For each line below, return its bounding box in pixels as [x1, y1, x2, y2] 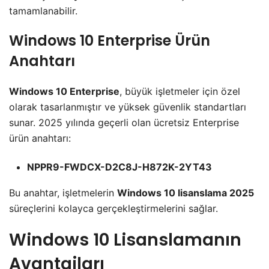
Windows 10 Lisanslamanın [9, 228, 241, 252]
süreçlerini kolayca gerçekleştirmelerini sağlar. [9, 202, 218, 214]
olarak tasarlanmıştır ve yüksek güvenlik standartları [9, 100, 246, 113]
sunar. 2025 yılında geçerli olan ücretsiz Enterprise [9, 116, 239, 128]
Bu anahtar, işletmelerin [9, 186, 117, 199]
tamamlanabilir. [9, 4, 77, 17]
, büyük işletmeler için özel [119, 85, 240, 97]
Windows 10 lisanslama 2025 [117, 186, 254, 199]
